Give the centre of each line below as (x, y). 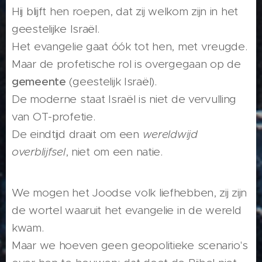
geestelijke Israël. (56, 29)
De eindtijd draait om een (77, 135)
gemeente (39, 82)
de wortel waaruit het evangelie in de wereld (127, 211)
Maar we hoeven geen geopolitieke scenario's (130, 246)
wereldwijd (170, 135)
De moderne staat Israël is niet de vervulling (124, 99)
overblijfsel (39, 152)
